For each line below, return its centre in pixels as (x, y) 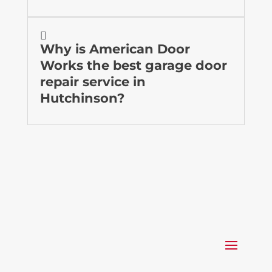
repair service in (93, 81)
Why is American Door (115, 49)
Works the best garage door (133, 65)
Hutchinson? (82, 98)
